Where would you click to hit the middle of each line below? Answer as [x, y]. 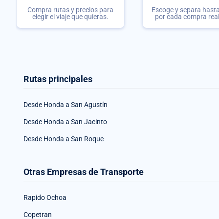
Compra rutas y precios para [70, 10]
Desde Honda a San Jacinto [65, 122]
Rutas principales [58, 79]
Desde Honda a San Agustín [66, 105]
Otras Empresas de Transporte [84, 172]
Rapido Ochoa [45, 197]
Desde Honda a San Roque [64, 139]
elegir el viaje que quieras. [70, 17]
